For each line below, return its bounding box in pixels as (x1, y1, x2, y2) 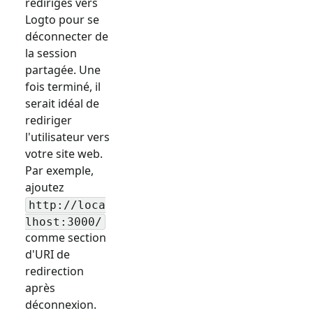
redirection (25, 263, 84, 279)
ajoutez (25, 180, 64, 196)
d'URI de (25, 247, 70, 263)
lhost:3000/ (25, 214, 102, 228)
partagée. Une (25, 62, 101, 78)
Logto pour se (25, 12, 99, 28)
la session (25, 45, 77, 61)
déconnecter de (25, 29, 108, 45)
